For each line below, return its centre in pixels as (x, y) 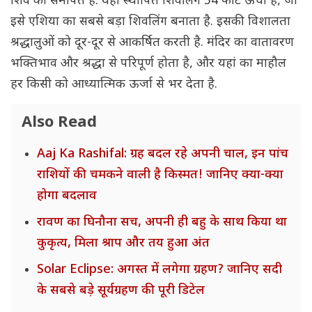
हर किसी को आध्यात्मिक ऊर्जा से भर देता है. (114, 85)
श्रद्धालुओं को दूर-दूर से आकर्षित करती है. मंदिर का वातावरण (152, 43)
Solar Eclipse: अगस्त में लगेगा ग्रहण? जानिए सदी (159, 270)
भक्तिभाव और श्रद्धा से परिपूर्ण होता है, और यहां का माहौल (148, 64)
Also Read (59, 123)
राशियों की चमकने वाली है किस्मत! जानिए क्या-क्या (160, 175)
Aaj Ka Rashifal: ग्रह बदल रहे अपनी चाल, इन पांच (163, 155)
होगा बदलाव (67, 196)
